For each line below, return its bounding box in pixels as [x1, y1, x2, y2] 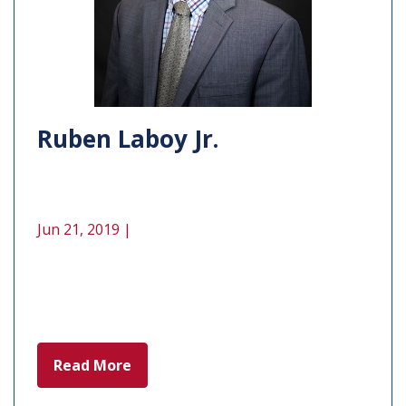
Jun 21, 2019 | [37, 218, 131, 239]
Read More [53, 354, 131, 375]
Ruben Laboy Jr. [37, 121, 218, 155]
